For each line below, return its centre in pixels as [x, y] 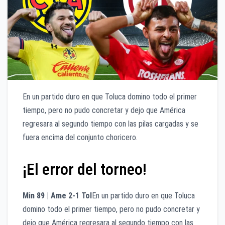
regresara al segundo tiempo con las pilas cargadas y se [110, 124]
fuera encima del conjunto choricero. [80, 138]
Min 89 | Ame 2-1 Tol [57, 195]
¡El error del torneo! [85, 170]
